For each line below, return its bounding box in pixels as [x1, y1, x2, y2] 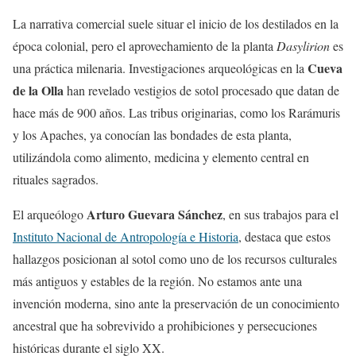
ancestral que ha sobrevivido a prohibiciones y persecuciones [13, 316, 317, 334]
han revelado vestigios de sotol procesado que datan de [64, 81, 339, 99]
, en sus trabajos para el [222, 205, 339, 222]
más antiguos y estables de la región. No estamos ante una [13, 272, 302, 289]
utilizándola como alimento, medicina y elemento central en [13, 148, 309, 165]
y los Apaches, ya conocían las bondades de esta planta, [13, 126, 292, 143]
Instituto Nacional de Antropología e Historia [13, 227, 238, 245]
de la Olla [13, 80, 64, 99]
